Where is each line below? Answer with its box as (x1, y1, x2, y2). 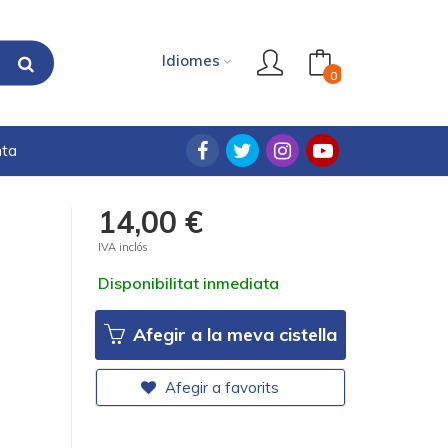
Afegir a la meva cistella (128, 323, 338, 346)
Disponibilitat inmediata (98, 273, 280, 293)
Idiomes (162, 50, 220, 70)
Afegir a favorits (161, 378, 280, 397)
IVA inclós (98, 240, 149, 254)
